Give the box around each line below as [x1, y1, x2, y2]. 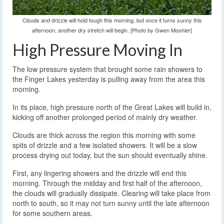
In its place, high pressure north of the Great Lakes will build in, [12, 102, 211, 112]
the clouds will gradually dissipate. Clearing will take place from [12, 188, 210, 198]
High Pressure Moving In [12, 40, 182, 60]
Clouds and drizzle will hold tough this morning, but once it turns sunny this [22, 16, 202, 24]
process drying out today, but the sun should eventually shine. [12, 150, 207, 160]
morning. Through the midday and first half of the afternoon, [12, 178, 202, 188]
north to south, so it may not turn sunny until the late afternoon [12, 198, 209, 208]
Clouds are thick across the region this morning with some [12, 130, 195, 140]
